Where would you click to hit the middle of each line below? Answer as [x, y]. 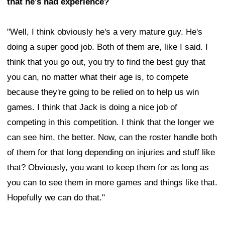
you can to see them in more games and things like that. [112, 183]
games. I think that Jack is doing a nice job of [92, 107]
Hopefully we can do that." [56, 198]
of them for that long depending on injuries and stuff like [111, 153]
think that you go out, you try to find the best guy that [106, 62]
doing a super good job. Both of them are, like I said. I [107, 47]
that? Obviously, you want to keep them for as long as [108, 168]
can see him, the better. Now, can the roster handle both [112, 138]
